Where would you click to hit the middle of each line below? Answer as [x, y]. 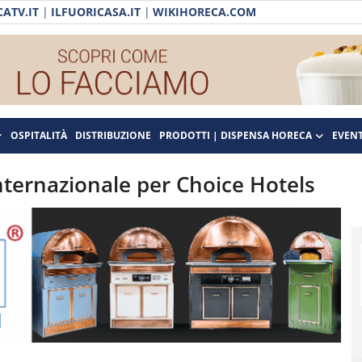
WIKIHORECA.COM [204, 12]
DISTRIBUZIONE [113, 135]
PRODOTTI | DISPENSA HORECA [236, 135]
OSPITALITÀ [39, 135]
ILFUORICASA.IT [96, 12]
